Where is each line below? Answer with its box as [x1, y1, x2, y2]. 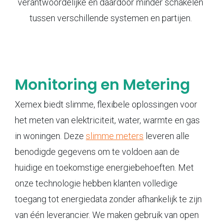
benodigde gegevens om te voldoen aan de [15, 147, 180, 157]
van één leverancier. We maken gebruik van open [15, 210, 199, 220]
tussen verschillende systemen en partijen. [29, 13, 192, 23]
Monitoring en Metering [15, 74, 190, 95]
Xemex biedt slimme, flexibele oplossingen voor [15, 99, 197, 110]
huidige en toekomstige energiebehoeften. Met [15, 162, 194, 173]
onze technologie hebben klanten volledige [15, 178, 178, 188]
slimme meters [86, 131, 144, 141]
